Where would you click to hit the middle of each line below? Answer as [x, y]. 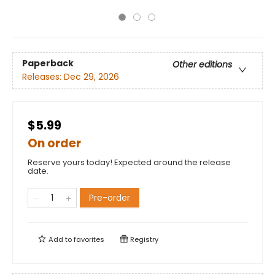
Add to [60, 239]
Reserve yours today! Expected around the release [129, 162]
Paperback [48, 64]
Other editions [202, 65]
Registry [143, 239]
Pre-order [110, 198]
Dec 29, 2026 [91, 77]
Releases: [43, 77]
